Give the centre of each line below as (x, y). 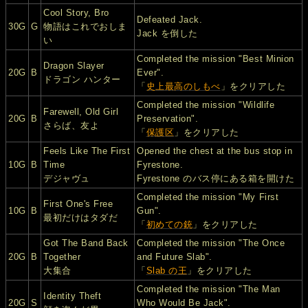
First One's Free (78, 204)
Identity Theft (73, 296)
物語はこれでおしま (85, 27)
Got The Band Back (86, 243)
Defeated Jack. (170, 20)
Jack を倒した (167, 34)
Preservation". (168, 119)
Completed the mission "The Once (211, 243)
